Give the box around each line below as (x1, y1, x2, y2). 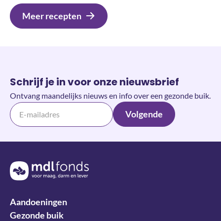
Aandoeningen (10, 196, 67, 207)
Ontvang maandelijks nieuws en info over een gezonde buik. (10, 91, 211, 101)
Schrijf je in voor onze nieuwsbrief (10, 75, 179, 89)
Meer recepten (22, 10, 81, 22)
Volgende (125, 109, 163, 120)
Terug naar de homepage (9, 162, 92, 172)
